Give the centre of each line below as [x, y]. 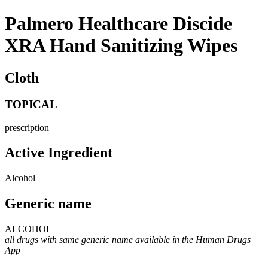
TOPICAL [31, 104]
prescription [27, 127]
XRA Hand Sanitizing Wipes [121, 46]
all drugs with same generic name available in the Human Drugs [128, 240]
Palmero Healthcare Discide [118, 24]
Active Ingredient [59, 153]
